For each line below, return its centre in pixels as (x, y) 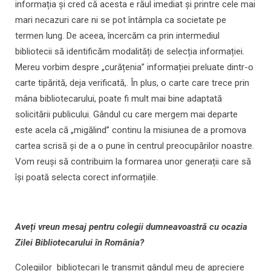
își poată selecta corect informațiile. (87, 178)
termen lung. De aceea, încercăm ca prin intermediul (117, 36)
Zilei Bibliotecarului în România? (80, 243)
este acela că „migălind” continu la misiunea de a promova (131, 130)
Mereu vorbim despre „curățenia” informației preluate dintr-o (134, 67)
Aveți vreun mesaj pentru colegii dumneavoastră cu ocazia (131, 227)
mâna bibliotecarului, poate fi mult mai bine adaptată (119, 99)
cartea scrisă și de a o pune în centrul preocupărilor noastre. (135, 146)
